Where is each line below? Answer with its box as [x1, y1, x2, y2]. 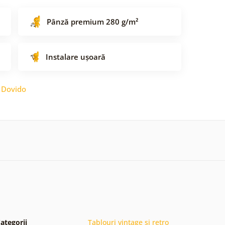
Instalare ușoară [46, 51, 105, 62]
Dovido [1, 83, 26, 94]
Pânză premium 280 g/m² [47, 16, 138, 27]
